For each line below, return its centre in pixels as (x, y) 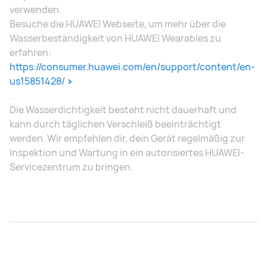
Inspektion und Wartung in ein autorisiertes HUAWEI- (127, 153)
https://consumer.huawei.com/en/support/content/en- (132, 67)
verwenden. (35, 10)
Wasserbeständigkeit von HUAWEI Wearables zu (115, 38)
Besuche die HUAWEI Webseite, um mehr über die (118, 24)
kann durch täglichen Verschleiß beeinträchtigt (115, 124)
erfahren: (30, 53)
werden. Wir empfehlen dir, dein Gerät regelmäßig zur (127, 139)
